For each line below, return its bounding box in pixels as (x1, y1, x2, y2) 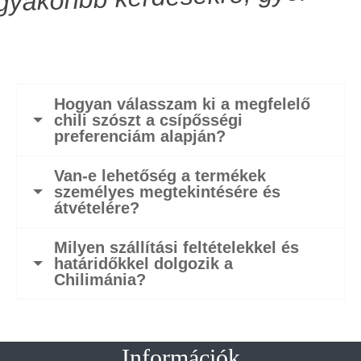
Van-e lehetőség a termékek (54, 166, 266, 185)
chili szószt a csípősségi (54, 110, 243, 129)
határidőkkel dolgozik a (54, 254, 233, 272)
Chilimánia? (54, 270, 146, 288)
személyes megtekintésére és (54, 182, 280, 201)
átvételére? (54, 198, 139, 217)
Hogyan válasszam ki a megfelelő (54, 94, 310, 113)
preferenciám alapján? (54, 127, 226, 145)
